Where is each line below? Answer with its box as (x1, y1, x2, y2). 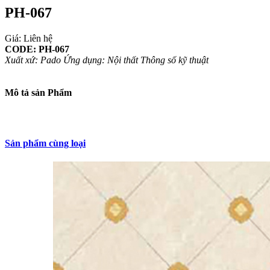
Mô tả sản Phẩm (5, 87, 72, 98)
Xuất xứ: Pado (5, 54, 61, 65)
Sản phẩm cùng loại (5, 137, 86, 148)
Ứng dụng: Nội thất (63, 54, 138, 65)
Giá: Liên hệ (5, 33, 52, 43)
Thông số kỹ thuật (140, 54, 209, 65)
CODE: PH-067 (5, 43, 69, 54)
